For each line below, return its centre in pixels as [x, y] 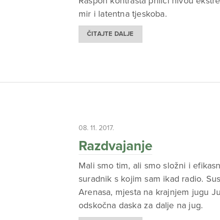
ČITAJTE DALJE [110, 34]
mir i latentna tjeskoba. [123, 14]
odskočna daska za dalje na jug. [141, 205]
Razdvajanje [115, 146]
